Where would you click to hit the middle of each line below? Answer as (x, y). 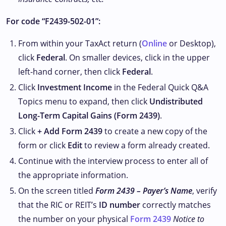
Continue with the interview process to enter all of (113, 161)
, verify (205, 191)
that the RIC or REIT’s (59, 205)
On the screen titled (57, 191)
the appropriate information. (73, 175)
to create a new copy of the (155, 131)
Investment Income (75, 88)
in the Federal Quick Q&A (160, 88)
